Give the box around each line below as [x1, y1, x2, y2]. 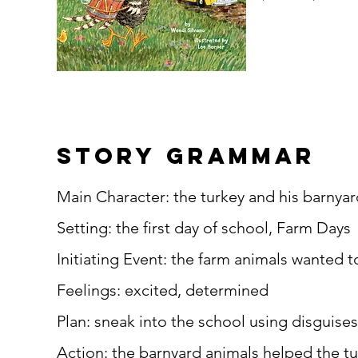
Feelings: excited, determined [57, 280, 268, 300]
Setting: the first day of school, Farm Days [57, 218, 351, 237]
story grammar [57, 141, 316, 170]
